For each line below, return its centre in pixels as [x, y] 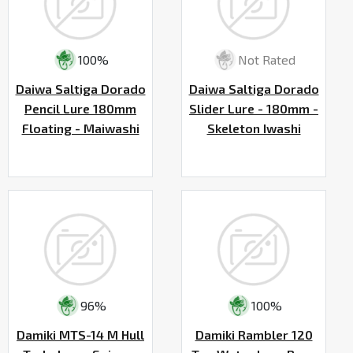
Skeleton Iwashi [254, 128]
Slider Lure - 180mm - [254, 108]
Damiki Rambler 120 [254, 334]
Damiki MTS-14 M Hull [80, 334]
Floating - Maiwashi [80, 128]
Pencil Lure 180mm [80, 108]
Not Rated [266, 60]
